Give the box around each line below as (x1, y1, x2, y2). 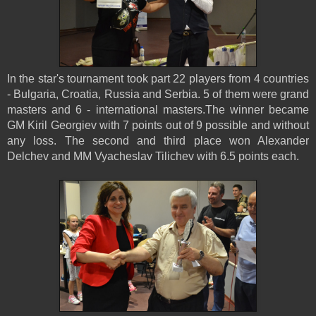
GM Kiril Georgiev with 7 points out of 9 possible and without (7, 119, 309, 131)
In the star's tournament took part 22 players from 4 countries (7, 72, 309, 85)
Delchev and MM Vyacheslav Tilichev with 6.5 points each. (7, 150, 299, 162)
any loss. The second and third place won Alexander (7, 134, 309, 147)
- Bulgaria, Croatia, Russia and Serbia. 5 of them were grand (7, 87, 309, 100)
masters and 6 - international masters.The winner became (7, 103, 309, 116)
